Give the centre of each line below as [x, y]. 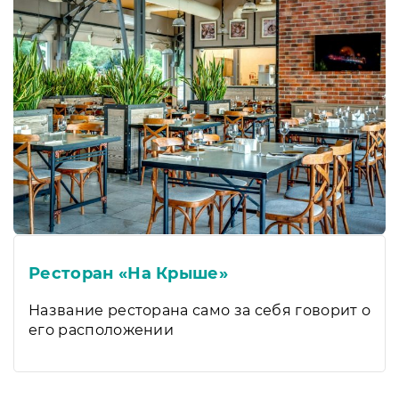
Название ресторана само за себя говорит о [200, 310]
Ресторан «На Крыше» [129, 273]
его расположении [102, 330]
